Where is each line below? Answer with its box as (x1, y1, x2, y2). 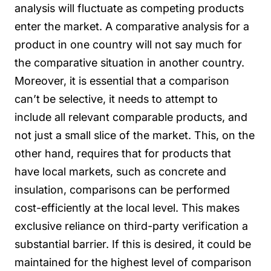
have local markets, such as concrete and (15, 165, 226, 178)
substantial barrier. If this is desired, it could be (15, 238, 251, 251)
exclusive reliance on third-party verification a (15, 220, 248, 233)
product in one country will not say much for (15, 38, 242, 51)
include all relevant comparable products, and (15, 111, 247, 124)
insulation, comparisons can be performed (15, 183, 230, 197)
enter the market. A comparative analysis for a (15, 20, 249, 33)
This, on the (194, 129, 255, 142)
